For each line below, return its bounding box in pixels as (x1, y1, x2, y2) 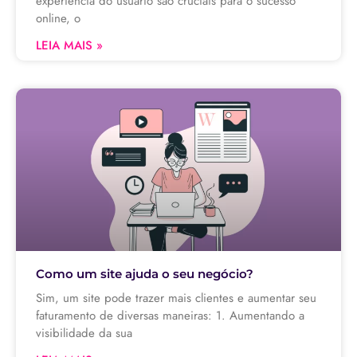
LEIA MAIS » (36, 37, 103, 54)
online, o (36, 10, 80, 27)
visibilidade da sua (36, 324, 132, 342)
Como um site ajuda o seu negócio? (36, 266, 253, 281)
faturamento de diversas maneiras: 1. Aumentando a (36, 307, 304, 324)
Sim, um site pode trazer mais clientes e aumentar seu (36, 289, 316, 307)
